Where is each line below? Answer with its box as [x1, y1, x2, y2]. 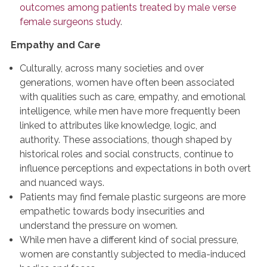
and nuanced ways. [20, 177, 104, 188]
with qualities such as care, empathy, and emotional [20, 91, 246, 103]
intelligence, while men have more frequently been [20, 105, 240, 117]
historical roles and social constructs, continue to [20, 148, 234, 160]
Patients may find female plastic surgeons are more [20, 191, 246, 203]
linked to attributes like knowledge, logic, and [20, 120, 216, 131]
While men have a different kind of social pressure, [20, 234, 238, 246]
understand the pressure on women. [20, 220, 178, 231]
